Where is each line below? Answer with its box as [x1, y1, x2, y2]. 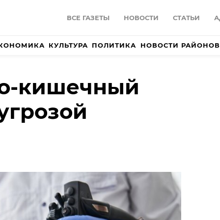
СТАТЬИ [173, 14, 200, 22]
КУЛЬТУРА [49, 41, 88, 50]
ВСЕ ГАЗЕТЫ [67, 14, 110, 22]
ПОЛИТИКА [92, 41, 137, 50]
